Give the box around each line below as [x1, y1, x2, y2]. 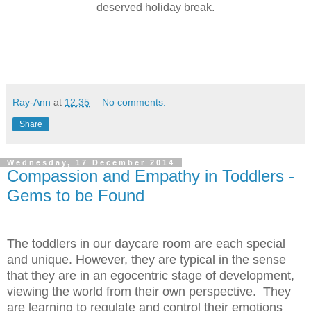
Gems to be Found [7, 185, 144, 205]
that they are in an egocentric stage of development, [7, 268, 294, 283]
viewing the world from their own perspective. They [7, 284, 291, 299]
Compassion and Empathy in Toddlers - [7, 166, 294, 185]
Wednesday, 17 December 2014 [7, 158, 175, 167]
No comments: [102, 96, 167, 108]
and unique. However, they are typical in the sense [7, 252, 286, 267]
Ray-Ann [12, 96, 51, 108]
